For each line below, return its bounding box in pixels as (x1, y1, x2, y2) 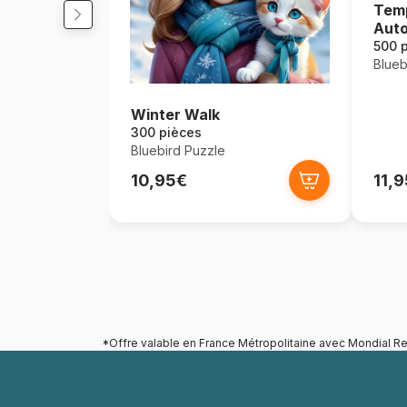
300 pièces (130, 124, 202, 140)
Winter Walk (130, 105, 220, 124)
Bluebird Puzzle (130, 143, 225, 158)
